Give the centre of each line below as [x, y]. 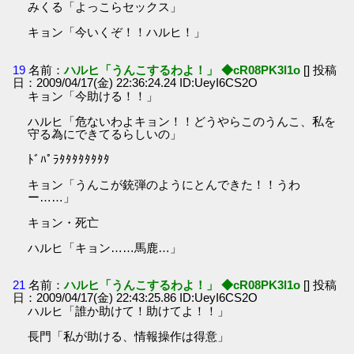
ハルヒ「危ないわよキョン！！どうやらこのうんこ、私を [182, 121]
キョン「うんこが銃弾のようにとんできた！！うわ [164, 184]
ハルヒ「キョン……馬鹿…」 [105, 247]
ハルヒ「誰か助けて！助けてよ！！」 [129, 311]
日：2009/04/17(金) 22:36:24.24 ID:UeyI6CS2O [136, 82]
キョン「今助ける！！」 [93, 96]
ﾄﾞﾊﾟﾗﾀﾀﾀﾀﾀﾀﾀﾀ [69, 159]
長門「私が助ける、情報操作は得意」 [129, 337]
